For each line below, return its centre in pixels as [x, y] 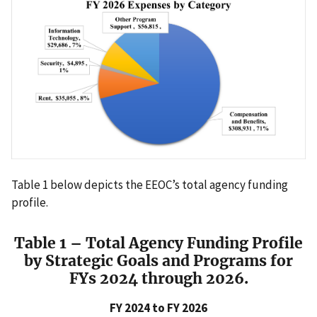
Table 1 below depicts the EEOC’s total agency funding [150, 185]
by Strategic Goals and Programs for [158, 261]
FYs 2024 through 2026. [158, 279]
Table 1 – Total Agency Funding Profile [158, 243]
